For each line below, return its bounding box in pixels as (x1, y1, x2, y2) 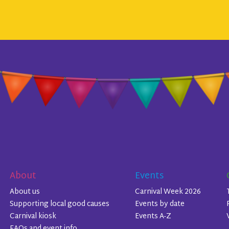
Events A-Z (134, 210, 171, 223)
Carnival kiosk (9, 210, 56, 223)
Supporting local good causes (9, 198, 109, 211)
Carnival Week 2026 (134, 186, 201, 199)
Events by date (134, 198, 185, 211)
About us (9, 186, 40, 199)
